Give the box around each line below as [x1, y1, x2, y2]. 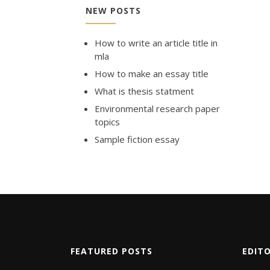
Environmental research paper [95, 102, 220, 115]
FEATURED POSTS [71, 245, 152, 257]
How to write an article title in [95, 36, 218, 49]
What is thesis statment [95, 84, 194, 97]
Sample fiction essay [95, 133, 180, 145]
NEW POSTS [86, 4, 141, 16]
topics [95, 115, 120, 128]
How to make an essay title [95, 67, 209, 80]
